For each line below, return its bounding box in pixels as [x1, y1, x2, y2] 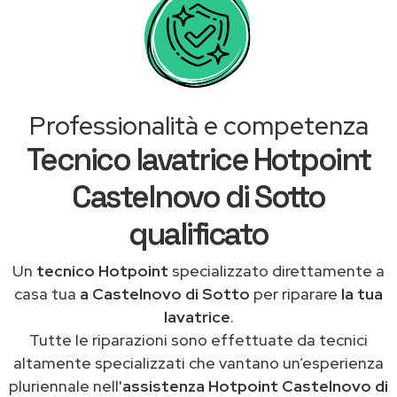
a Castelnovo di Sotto [80, 283, 250, 304]
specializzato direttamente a [168, 260, 385, 281]
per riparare [250, 283, 341, 304]
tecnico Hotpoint [36, 260, 168, 281]
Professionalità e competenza [28, 108, 369, 143]
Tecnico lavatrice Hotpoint [26, 139, 371, 179]
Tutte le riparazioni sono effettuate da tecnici [29, 329, 368, 350]
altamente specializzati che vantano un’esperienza [13, 352, 384, 373]
